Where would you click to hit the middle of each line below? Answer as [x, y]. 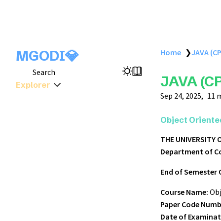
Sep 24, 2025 [181, 96]
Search [44, 72]
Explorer [33, 85]
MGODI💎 [47, 56]
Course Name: [184, 192]
